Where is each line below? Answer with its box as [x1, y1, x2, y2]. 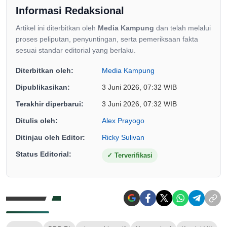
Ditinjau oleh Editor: [16, 133, 85, 142]
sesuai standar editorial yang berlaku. [16, 46, 136, 55]
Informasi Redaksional [16, 5, 124, 17]
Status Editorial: [16, 150, 71, 159]
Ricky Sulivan [102, 133, 144, 142]
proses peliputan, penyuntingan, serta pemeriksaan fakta [16, 35, 198, 44]
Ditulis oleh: [16, 117, 58, 125]
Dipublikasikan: [16, 83, 70, 92]
